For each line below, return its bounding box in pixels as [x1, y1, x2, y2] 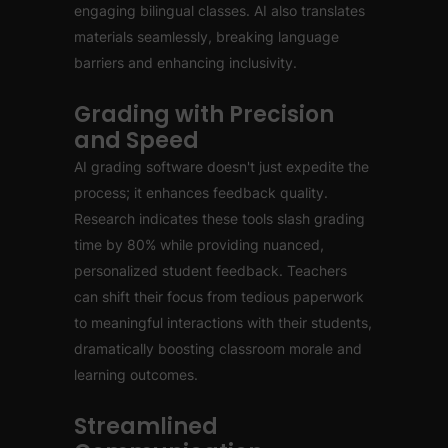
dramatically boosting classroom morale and [74, 340, 362, 357]
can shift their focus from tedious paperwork [74, 288, 364, 305]
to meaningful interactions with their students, [74, 314, 372, 331]
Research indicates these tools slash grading [74, 210, 365, 227]
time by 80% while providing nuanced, [74, 236, 324, 253]
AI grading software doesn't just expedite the [74, 158, 369, 175]
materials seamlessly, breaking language [74, 28, 339, 45]
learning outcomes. [74, 366, 198, 383]
